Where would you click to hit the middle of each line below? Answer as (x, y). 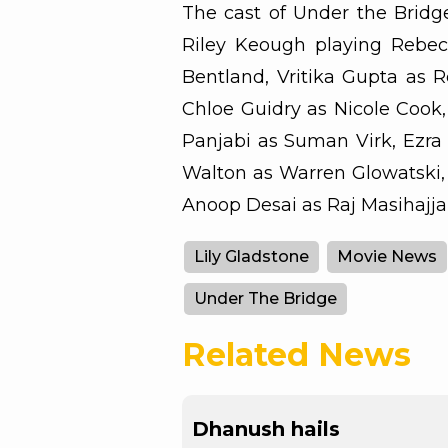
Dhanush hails (266, 429)
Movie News (387, 257)
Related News (296, 355)
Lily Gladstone (251, 257)
